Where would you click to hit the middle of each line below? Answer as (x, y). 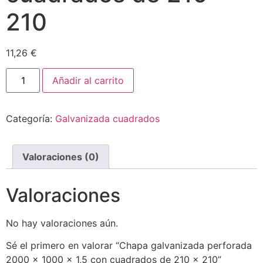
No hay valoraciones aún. (62, 223)
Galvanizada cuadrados (107, 118)
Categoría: (31, 118)
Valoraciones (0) (61, 156)
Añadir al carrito (88, 80)
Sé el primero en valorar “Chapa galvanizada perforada (129, 246)
